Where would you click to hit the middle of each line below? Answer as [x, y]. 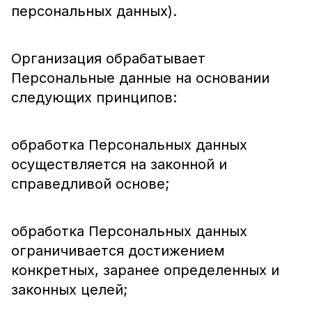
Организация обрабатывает [108, 58]
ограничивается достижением [118, 251]
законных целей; [69, 290]
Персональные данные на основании [140, 78]
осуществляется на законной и [119, 164]
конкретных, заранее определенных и [145, 270]
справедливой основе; [90, 184]
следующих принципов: [94, 97]
